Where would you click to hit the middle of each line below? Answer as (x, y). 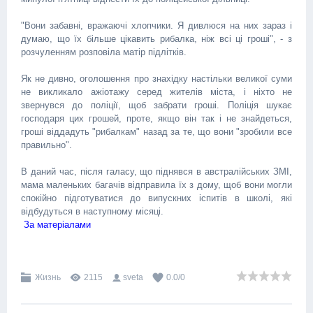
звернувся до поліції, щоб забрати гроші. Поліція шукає (156, 105)
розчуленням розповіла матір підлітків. (104, 52)
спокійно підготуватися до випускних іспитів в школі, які (156, 198)
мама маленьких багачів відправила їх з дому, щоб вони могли (156, 185)
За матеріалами (57, 225)
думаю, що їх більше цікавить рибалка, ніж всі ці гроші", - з (156, 39)
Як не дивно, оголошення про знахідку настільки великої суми (156, 79)
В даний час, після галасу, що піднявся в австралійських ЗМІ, (156, 172)
